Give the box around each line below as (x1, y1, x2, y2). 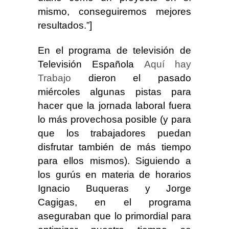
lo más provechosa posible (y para (38, 114, 191, 125)
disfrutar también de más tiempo (38, 142, 191, 152)
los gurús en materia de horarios (38, 169, 191, 180)
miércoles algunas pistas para (38, 86, 191, 97)
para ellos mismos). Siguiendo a (38, 155, 191, 166)
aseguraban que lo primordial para (38, 211, 191, 221)
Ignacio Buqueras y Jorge (38, 183, 191, 194)
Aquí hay (144, 59, 192, 70)
